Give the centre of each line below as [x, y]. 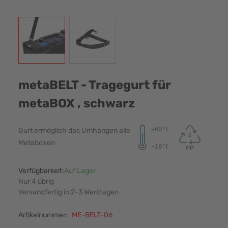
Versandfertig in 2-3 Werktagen [68, 192]
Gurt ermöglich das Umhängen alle [74, 131]
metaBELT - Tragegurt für [94, 85]
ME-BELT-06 [92, 215]
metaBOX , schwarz [76, 104]
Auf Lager [80, 171]
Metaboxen [36, 143]
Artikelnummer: [43, 215]
